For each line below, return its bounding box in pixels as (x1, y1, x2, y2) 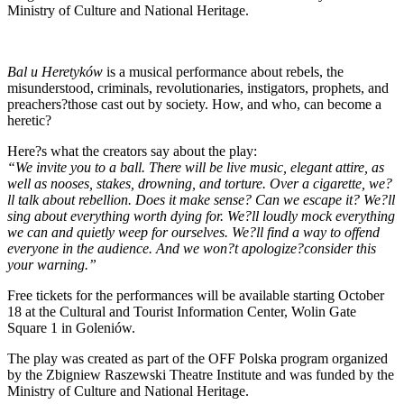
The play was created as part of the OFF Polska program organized (7, 351, 388, 367)
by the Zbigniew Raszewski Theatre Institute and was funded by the (7, 367, 394, 383)
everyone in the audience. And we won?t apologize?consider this (7, 241, 376, 257)
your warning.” (7, 257, 96, 273)
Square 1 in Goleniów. (7, 320, 135, 336)
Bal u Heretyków (7, 64, 103, 80)
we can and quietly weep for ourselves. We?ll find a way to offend (7, 225, 380, 241)
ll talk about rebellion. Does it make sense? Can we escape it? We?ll (7, 192, 395, 208)
